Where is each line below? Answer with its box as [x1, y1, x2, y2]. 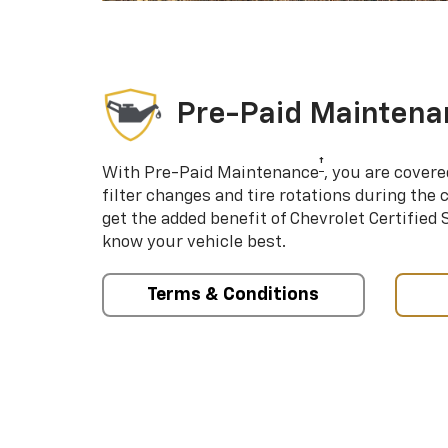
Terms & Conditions [147, 286, 320, 305]
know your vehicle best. [102, 234, 286, 252]
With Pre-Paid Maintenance [102, 165, 319, 183]
